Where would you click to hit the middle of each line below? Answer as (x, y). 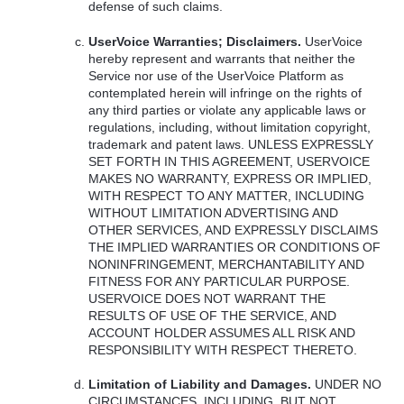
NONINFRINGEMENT (150, 264)
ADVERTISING (267, 212)
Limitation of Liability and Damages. (200, 385)
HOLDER (181, 332)
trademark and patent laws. (169, 144)
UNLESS (273, 144)
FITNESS (115, 281)
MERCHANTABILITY (277, 264)
